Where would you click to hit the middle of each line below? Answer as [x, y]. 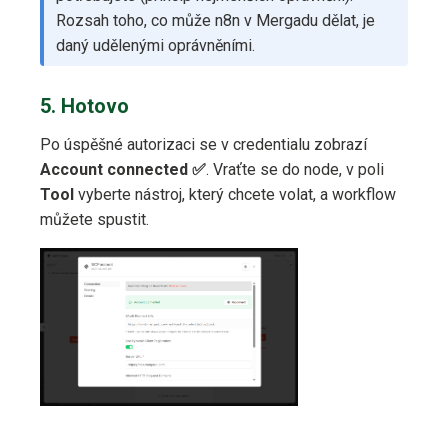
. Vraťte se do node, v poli [295, 169]
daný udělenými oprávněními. [155, 45]
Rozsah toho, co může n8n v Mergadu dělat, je [215, 20]
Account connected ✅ [123, 169]
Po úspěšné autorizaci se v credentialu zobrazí [203, 144]
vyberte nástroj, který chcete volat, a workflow [235, 194]
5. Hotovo [84, 105]
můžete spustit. [94, 219]
